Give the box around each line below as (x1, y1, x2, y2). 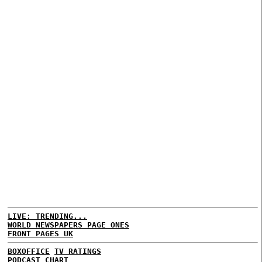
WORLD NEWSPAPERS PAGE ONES (8, 220, 129, 229)
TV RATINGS (54, 247, 101, 256)
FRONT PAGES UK (8, 229, 73, 238)
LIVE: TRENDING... (8, 212, 87, 220)
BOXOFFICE (8, 247, 50, 256)
